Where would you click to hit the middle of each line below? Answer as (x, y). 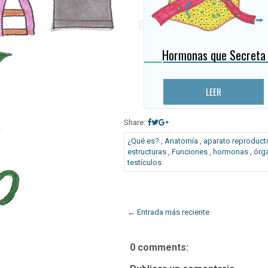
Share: (135, 122)
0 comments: (159, 247)
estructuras (147, 151)
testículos (144, 162)
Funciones (190, 151)
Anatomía (181, 141)
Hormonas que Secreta (214, 55)
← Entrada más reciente (168, 212)
